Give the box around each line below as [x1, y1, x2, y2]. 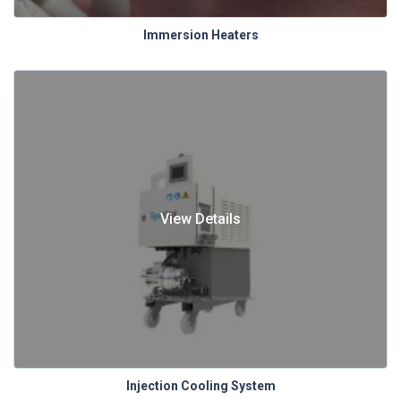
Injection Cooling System [125, 379, 276, 394]
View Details [160, 209, 241, 227]
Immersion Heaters [142, 27, 259, 42]
